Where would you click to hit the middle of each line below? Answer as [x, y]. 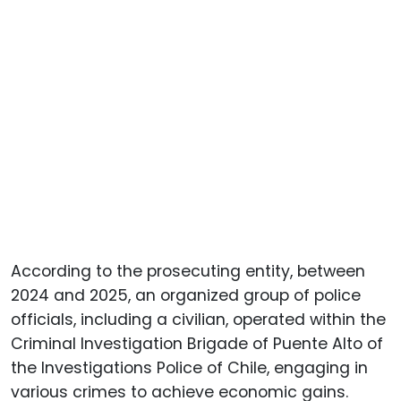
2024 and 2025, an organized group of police [186, 295]
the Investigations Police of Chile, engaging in [189, 367]
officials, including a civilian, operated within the [198, 319]
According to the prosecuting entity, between [188, 271]
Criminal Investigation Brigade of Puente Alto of [197, 343]
